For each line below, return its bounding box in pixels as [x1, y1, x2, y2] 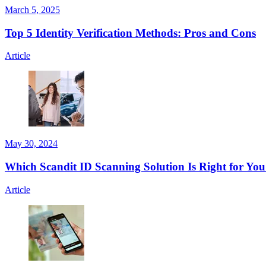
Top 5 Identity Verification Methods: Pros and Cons [5, 26, 256, 39]
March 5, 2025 [5, 5, 60, 15]
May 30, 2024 [5, 138, 58, 149]
